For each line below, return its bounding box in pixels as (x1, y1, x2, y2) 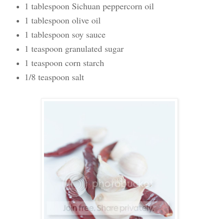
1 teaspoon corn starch (24, 56, 104, 68)
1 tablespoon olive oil (24, 14, 101, 26)
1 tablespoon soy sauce (24, 28, 106, 40)
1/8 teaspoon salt (24, 70, 84, 83)
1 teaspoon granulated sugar (24, 42, 124, 54)
